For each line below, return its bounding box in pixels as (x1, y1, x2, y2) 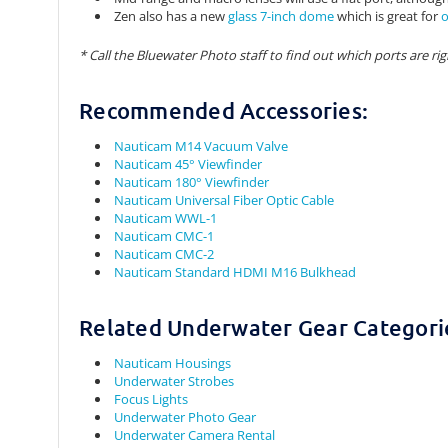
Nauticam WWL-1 (114, 209, 218, 228)
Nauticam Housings (114, 354, 232, 373)
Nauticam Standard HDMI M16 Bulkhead (114, 263, 360, 282)
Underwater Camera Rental (114, 426, 276, 445)
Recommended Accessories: (79, 97, 368, 125)
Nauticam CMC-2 (114, 245, 215, 264)
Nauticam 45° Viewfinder (114, 155, 263, 174)
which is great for (334, 7, 442, 26)
